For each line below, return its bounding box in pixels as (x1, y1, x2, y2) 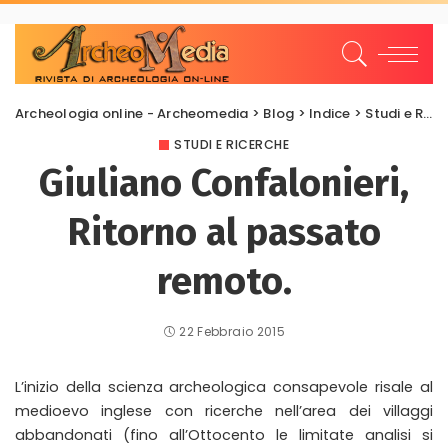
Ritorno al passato (67, 209, 381, 255)
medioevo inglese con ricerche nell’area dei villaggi (15, 401, 433, 421)
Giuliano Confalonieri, (39, 160, 409, 206)
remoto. (156, 258, 292, 304)
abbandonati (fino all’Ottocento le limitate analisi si (15, 425, 433, 445)
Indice (309, 104, 351, 123)
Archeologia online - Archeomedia (15, 104, 249, 123)
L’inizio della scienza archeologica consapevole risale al (15, 377, 433, 397)
